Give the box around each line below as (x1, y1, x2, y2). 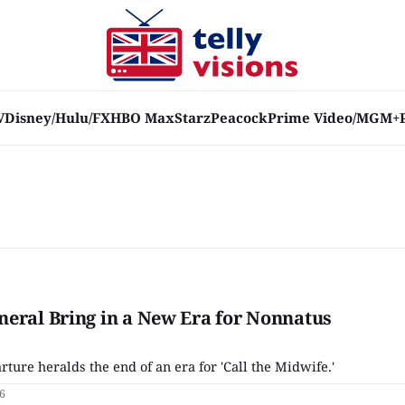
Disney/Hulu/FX (5, 108, 110, 127)
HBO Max (110, 108, 174, 127)
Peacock (211, 108, 268, 127)
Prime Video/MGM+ (268, 108, 400, 127)
